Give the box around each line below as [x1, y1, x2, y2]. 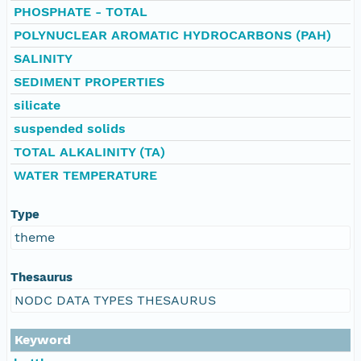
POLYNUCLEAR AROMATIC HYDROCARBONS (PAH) [14, 27, 331, 43]
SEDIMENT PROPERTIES [14, 73, 164, 89]
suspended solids [14, 120, 126, 136]
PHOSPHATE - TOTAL [14, 3, 147, 19]
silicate [14, 97, 60, 113]
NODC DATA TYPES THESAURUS [15, 292, 216, 308]
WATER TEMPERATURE [14, 167, 157, 183]
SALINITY [14, 50, 73, 66]
